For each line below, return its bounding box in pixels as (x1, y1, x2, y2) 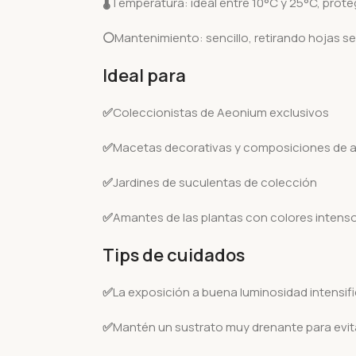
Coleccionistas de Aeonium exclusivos (112, 104, 329, 121)
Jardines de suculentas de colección (112, 174, 317, 191)
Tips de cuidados (102, 243, 245, 267)
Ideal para (102, 64, 186, 87)
